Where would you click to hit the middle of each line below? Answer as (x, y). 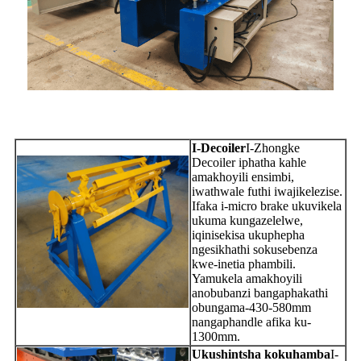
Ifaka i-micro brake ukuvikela (267, 205)
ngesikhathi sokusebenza (255, 249)
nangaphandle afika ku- (251, 322)
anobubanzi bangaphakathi (260, 293)
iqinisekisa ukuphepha (248, 234)
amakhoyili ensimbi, (243, 176)
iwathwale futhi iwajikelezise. (267, 191)
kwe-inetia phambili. (244, 263)
